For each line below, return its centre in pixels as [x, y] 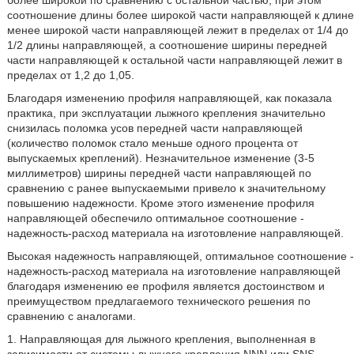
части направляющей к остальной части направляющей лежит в [174, 60]
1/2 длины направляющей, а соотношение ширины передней [167, 45]
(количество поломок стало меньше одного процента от [152, 143]
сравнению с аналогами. [71, 316]
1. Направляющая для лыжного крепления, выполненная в [161, 339]
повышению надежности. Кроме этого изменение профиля [160, 203]
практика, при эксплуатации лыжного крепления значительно [166, 113]
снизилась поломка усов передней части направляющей [154, 128]
